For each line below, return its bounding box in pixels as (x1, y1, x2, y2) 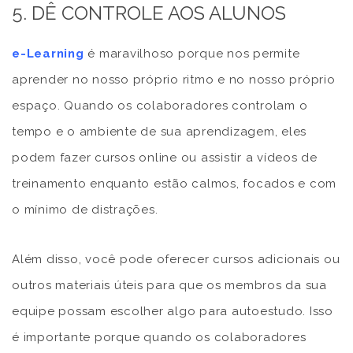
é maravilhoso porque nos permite (84, 46, 300, 61)
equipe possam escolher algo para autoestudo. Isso (12, 303, 333, 318)
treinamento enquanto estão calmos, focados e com (12, 176, 336, 191)
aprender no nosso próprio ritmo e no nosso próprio (12, 72, 336, 87)
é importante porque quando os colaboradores (12, 329, 307, 344)
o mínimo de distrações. (12, 202, 158, 217)
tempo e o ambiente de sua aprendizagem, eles (12, 124, 307, 139)
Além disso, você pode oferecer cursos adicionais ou (12, 251, 340, 266)
